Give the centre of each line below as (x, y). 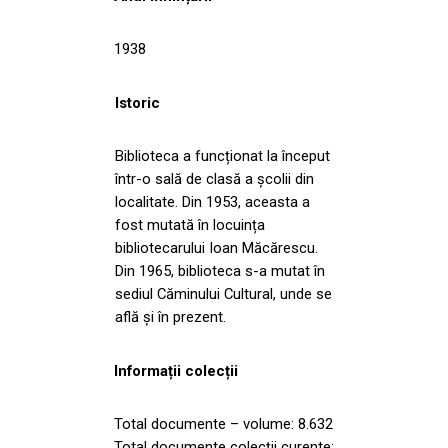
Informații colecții (176, 370)
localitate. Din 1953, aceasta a (212, 201)
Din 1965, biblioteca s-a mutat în (220, 270)
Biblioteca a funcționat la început (222, 155)
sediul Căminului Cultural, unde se (223, 293)
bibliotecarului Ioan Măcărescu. (216, 247)
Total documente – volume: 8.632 (223, 423)
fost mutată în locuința (190, 224)
